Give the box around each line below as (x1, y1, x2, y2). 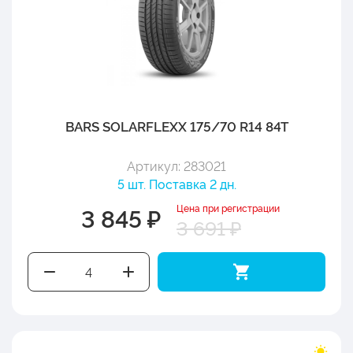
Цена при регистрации (176, 200, 280, 214)
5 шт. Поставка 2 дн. (117, 174, 236, 192)
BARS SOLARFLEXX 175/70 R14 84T (65, 116, 288, 135)
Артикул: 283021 (127, 156, 226, 174)
